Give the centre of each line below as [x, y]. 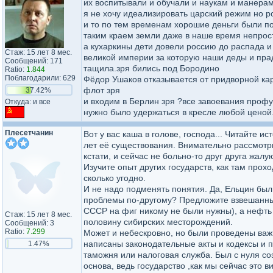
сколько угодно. [115, 178]
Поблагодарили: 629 [40, 78]
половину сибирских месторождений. [158, 222]
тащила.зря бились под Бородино [151, 68]
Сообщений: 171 [34, 61]
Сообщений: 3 [30, 223]
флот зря [102, 90]
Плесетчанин [29, 133]
